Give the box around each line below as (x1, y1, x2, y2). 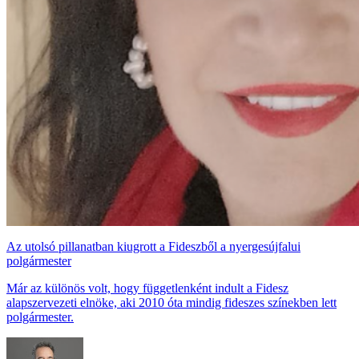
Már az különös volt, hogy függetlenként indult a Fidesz (6, 280, 288, 295)
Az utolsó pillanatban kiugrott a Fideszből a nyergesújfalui (6, 239, 301, 253)
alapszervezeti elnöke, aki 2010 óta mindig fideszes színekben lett (6, 295, 337, 309)
